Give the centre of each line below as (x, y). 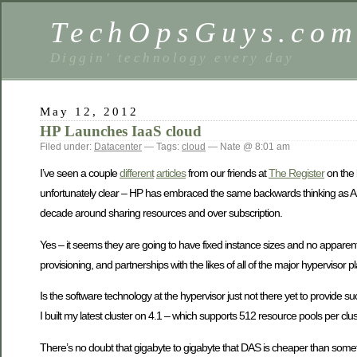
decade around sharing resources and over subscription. (161, 213)
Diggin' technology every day (173, 57)
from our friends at (227, 173)
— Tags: (162, 147)
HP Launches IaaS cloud (121, 131)
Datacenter (118, 147)
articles (171, 173)
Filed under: (67, 147)
